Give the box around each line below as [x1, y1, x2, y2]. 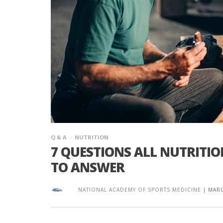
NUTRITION [75, 133, 109, 141]
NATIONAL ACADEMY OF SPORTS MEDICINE [78, 186, 201, 193]
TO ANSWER [51, 158, 124, 176]
